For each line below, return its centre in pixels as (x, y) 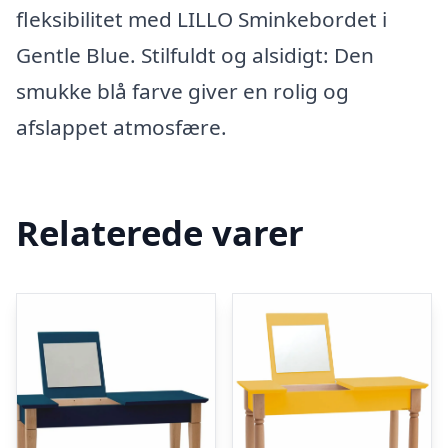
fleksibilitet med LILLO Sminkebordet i (201, 19)
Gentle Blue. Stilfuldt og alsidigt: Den (195, 55)
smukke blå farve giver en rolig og (182, 91)
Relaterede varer (160, 232)
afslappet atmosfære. (121, 127)
